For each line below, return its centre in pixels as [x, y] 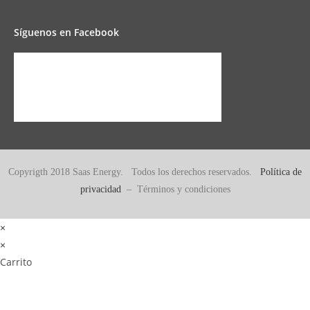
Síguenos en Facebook [66, 32]
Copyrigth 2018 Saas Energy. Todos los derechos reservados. [134, 172]
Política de [281, 172]
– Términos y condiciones [175, 189]
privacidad [100, 189]
